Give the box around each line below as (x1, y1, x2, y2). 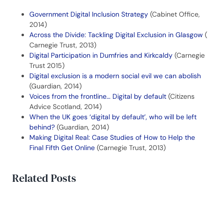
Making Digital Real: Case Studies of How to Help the (29, 133, 195, 142)
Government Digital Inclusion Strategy (29, 10, 148, 19)
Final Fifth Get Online (29, 143, 95, 153)
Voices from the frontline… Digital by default (29, 92, 166, 101)
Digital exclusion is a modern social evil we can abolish (29, 71, 201, 81)
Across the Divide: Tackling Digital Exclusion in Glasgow (29, 30, 203, 40)
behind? (29, 123, 55, 132)
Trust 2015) (29, 61, 65, 70)
